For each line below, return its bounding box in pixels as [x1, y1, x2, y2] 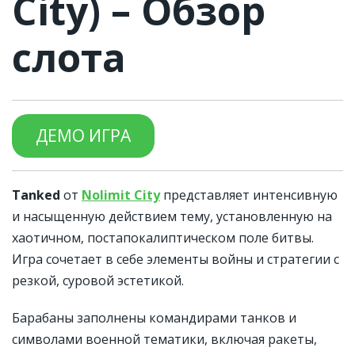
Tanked [12, 185, 60, 204]
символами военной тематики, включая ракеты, [12, 330, 317, 348]
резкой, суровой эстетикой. [12, 271, 184, 289]
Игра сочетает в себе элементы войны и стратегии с [12, 250, 339, 268]
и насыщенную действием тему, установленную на [12, 207, 332, 225]
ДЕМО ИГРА [36, 124, 131, 147]
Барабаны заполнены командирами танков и [12, 308, 296, 326]
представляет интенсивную [160, 185, 338, 204]
